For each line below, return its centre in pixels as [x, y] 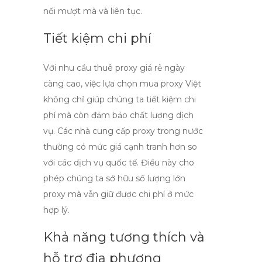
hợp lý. [56, 210]
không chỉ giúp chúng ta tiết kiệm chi [120, 99]
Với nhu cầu [68, 68]
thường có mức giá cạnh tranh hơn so [120, 147]
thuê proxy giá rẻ [128, 68]
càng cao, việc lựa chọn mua [102, 84]
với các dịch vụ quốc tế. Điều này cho [119, 163]
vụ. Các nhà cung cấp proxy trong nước [123, 131]
